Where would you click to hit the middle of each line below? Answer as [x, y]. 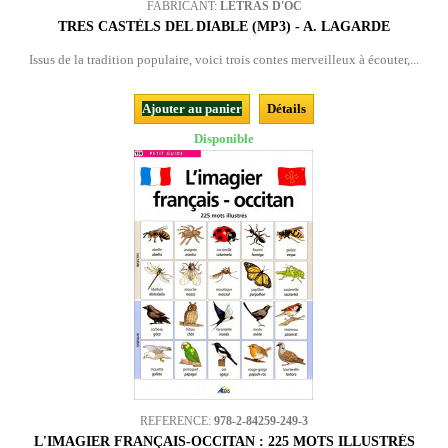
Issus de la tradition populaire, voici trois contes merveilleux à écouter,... [224, 59]
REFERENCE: [177, 421]
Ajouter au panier [192, 108]
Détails [286, 108]
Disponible [224, 138]
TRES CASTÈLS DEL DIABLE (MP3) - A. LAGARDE [224, 26]
